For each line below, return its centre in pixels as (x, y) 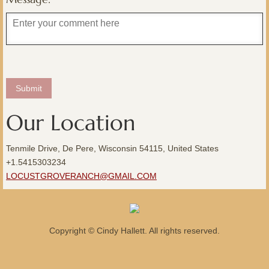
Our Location (71, 123)
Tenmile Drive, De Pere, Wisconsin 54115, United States (112, 148)
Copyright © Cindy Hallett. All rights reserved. (134, 231)
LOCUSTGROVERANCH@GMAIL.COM (81, 176)
